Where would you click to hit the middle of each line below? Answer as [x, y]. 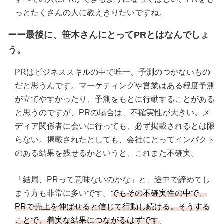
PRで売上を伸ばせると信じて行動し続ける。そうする [113, 207]
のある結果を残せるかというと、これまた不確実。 [107, 153]
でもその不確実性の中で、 [159, 193]
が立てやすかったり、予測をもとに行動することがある [115, 99]
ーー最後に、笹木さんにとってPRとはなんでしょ [109, 35]
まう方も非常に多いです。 [63, 193]
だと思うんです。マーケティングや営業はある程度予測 [115, 86]
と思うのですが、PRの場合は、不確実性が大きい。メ [113, 113]
